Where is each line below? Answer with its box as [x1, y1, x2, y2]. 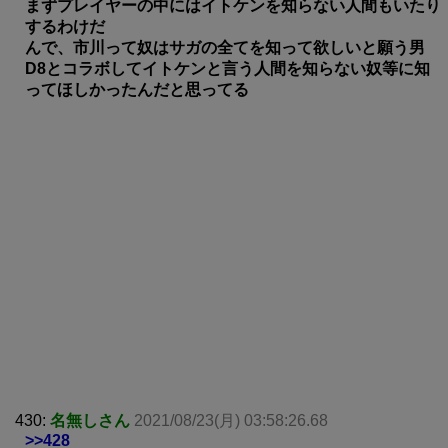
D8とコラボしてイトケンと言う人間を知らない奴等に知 [25, 59, 430, 77]
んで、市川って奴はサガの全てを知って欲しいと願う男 [25, 38, 425, 56]
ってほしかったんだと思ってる [25, 80, 249, 98]
